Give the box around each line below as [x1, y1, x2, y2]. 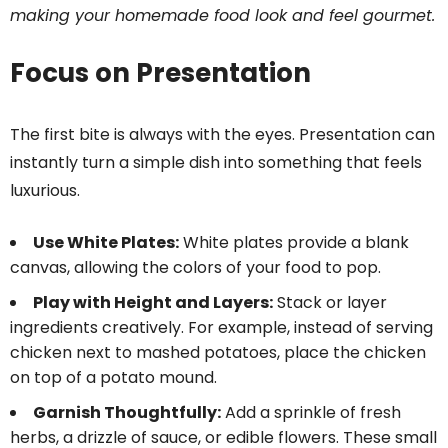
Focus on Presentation [10, 55, 311, 92]
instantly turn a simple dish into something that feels [10, 151, 422, 175]
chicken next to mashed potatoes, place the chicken [10, 341, 426, 365]
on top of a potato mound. [10, 366, 217, 390]
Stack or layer [273, 291, 387, 315]
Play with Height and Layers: [33, 291, 273, 315]
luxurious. [10, 179, 80, 203]
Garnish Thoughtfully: [33, 401, 221, 425]
